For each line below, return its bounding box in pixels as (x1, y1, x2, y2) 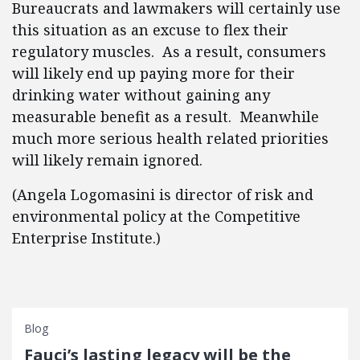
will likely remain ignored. (12, 150, 202, 170)
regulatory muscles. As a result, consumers (12, 42, 326, 61)
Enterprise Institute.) (12, 228, 161, 247)
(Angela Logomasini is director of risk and (12, 185, 313, 204)
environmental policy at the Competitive (12, 207, 301, 226)
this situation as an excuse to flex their (12, 20, 288, 39)
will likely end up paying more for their (12, 63, 295, 83)
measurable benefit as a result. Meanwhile (12, 107, 319, 126)
